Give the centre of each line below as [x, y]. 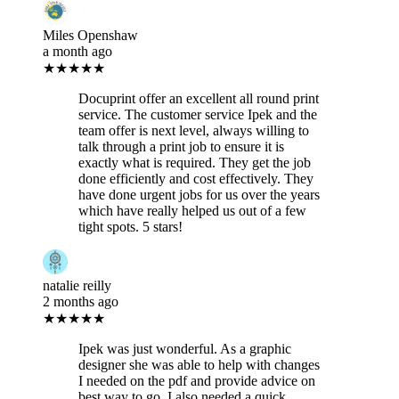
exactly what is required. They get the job [195, 162]
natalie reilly [77, 285]
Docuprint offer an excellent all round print [199, 98]
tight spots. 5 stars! [130, 226]
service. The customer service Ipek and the [198, 114]
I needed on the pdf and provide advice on [197, 380]
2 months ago [81, 301]
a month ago [77, 51]
